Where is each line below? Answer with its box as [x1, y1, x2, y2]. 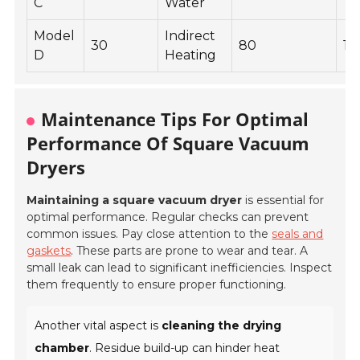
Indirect [165, 28, 216, 44]
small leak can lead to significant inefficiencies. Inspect [27, 260, 333, 276]
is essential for [242, 193, 325, 208]
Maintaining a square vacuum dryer [27, 193, 243, 208]
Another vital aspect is [35, 318, 162, 333]
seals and [272, 227, 324, 242]
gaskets [27, 243, 72, 259]
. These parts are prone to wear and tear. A [71, 243, 309, 259]
